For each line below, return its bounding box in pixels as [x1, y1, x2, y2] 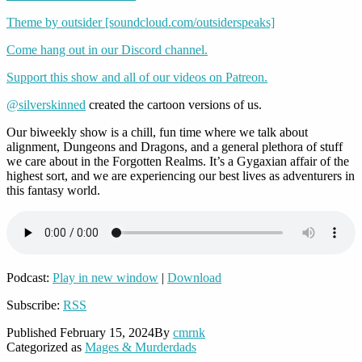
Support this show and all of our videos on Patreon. [6, 69, 267, 84]
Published [6, 325, 60, 339]
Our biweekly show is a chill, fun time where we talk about [6, 124, 308, 139]
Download [167, 270, 221, 284]
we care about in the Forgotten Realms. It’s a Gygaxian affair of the [6, 154, 349, 168]
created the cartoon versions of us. [86, 97, 262, 112]
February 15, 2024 [60, 325, 154, 339]
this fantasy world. [6, 183, 100, 197]
